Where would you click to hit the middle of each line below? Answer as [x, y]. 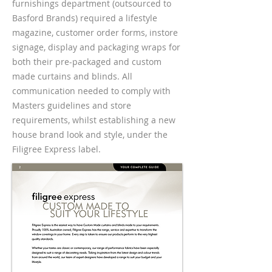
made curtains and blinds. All [72, 76]
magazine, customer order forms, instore [95, 32]
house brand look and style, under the [90, 134]
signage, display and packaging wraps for [96, 47]
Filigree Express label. [56, 149]
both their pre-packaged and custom [87, 62]
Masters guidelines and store [72, 105]
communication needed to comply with [91, 91]
